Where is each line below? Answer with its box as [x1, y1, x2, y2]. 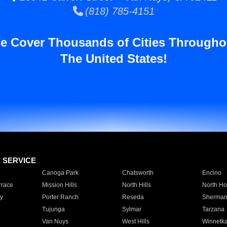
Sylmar [122, 206, 141, 213]
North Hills [122, 181, 151, 188]
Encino [202, 169, 221, 176]
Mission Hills [42, 181, 77, 188]
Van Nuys [42, 218, 68, 225]
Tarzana [202, 206, 224, 213]
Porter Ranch [42, 194, 79, 201]
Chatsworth [122, 169, 154, 176]
